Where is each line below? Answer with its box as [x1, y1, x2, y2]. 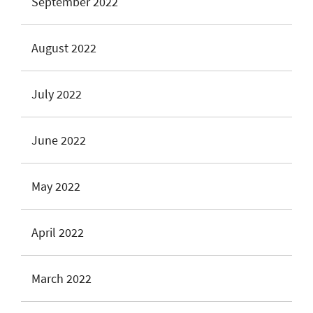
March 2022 [31, 270, 92, 286]
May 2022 [31, 178, 80, 194]
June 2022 [31, 132, 86, 148]
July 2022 [31, 86, 82, 102]
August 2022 [31, 40, 96, 56]
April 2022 [31, 224, 84, 240]
